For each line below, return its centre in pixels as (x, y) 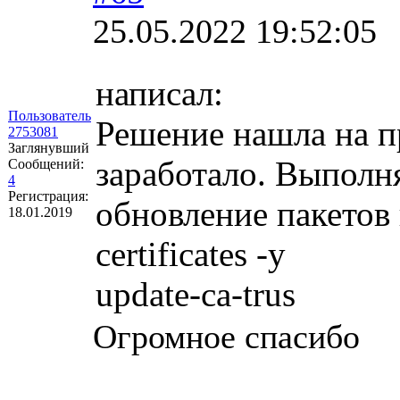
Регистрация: (48, 196)
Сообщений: (46, 163)
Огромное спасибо (226, 336)
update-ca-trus (196, 294)
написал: (159, 93)
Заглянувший (49, 147)
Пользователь (50, 115)
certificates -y (191, 254)
